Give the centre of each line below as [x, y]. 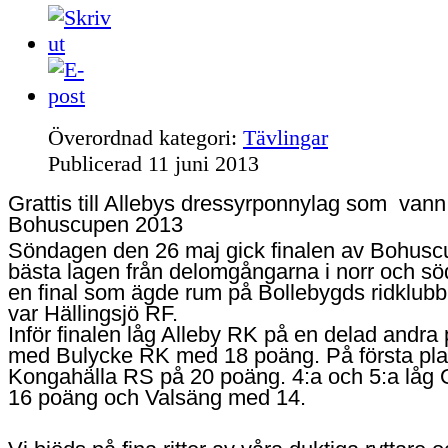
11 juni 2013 [203, 163]
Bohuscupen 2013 [95, 224]
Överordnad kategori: [145, 137]
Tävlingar [285, 137]
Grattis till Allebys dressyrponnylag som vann [227, 203]
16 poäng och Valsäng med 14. [163, 397]
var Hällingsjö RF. [93, 313]
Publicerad [98, 163]
